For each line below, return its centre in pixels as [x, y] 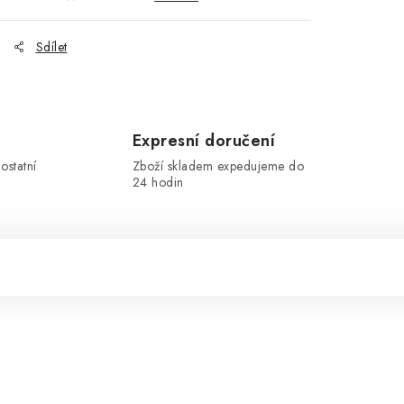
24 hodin [158, 182]
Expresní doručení [203, 141]
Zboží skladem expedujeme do [218, 166]
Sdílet [51, 47]
